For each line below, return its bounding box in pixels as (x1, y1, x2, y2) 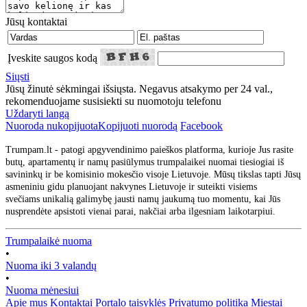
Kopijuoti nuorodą (98, 120, 177, 132)
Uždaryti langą (5, 108, 69, 120)
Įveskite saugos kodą (8, 52, 97, 64)
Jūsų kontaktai (5, 16, 67, 28)
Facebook (180, 120, 223, 132)
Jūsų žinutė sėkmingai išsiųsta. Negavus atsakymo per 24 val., (5, 83, 273, 95)
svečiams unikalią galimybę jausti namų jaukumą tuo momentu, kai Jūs (5, 194, 280, 205)
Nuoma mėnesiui (5, 284, 79, 297)
